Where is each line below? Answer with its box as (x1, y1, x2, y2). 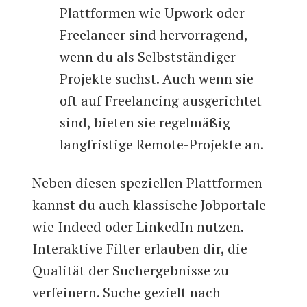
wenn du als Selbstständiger (60, 47, 236, 66)
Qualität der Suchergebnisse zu (32, 261, 230, 280)
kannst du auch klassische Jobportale (32, 195, 267, 214)
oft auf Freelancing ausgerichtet (60, 91, 262, 110)
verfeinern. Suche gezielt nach (32, 283, 221, 302)
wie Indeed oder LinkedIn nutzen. (32, 217, 244, 236)
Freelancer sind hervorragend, (60, 25, 248, 45)
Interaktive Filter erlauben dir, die (32, 239, 248, 258)
